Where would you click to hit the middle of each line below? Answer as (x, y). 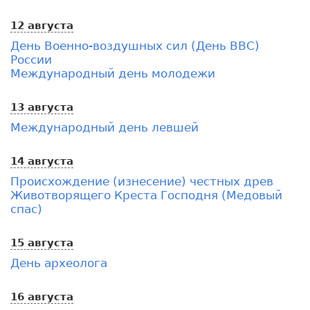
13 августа (42, 107)
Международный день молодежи (113, 73)
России (31, 59)
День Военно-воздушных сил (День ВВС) (135, 45)
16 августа (42, 297)
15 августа (42, 243)
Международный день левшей (104, 127)
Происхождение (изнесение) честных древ (142, 181)
